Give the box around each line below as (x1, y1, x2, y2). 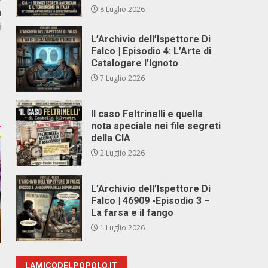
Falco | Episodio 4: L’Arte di (91, 45, 212, 57)
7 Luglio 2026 (98, 73, 145, 83)
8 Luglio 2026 (98, 4, 145, 14)
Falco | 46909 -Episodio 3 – (91, 195, 211, 206)
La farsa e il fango (91, 207, 174, 218)
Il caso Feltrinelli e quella (91, 108, 203, 120)
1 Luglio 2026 (98, 223, 145, 233)
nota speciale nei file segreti (91, 120, 221, 132)
